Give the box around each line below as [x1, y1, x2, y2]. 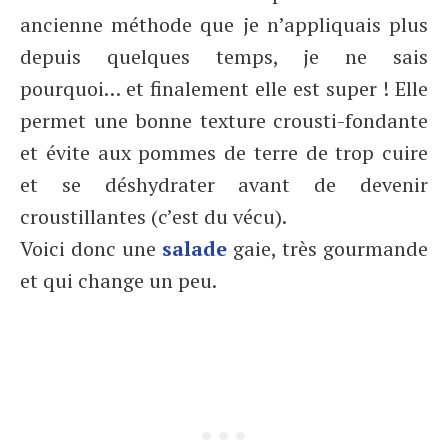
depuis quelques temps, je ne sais [20, 43, 428, 70]
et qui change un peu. [20, 267, 217, 294]
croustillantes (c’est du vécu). [20, 203, 287, 230]
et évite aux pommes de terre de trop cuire [20, 139, 428, 166]
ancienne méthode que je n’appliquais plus [20, 11, 428, 38]
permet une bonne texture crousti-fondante [20, 107, 428, 134]
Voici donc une [20, 235, 162, 262]
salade [162, 235, 227, 262]
